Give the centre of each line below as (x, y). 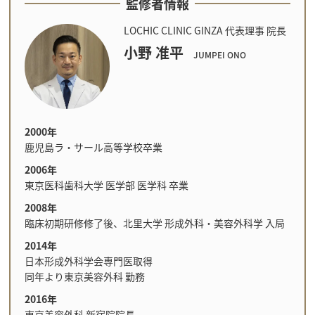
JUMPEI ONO (219, 54)
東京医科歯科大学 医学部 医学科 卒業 (106, 185)
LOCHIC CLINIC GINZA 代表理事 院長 (205, 30)
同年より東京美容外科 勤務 (84, 276)
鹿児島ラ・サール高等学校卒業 (93, 147)
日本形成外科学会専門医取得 (88, 261)
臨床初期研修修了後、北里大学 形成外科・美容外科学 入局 (154, 223)
